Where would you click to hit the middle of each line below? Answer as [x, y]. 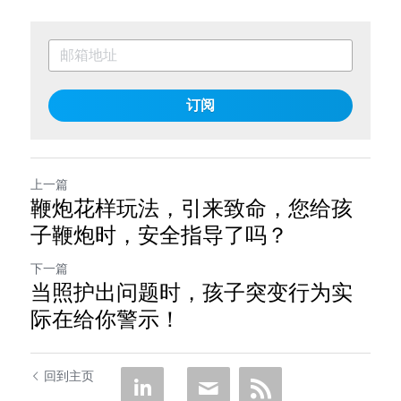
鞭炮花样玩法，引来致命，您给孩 [192, 208]
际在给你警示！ [106, 319]
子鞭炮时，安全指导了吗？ [159, 235]
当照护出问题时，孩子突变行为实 [192, 292]
